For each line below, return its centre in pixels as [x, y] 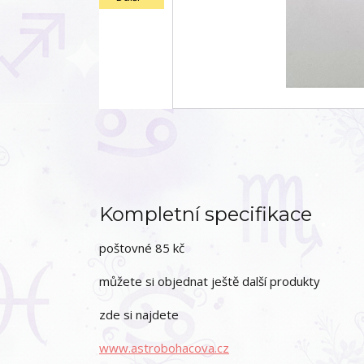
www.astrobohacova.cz [164, 348]
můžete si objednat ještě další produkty [210, 281]
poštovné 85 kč [142, 248]
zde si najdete [139, 314]
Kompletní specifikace [206, 214]
